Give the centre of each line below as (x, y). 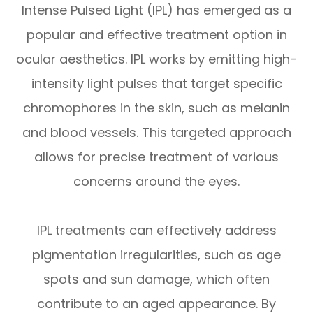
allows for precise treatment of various (156, 157)
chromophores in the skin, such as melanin (156, 108)
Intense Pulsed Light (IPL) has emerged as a (156, 10)
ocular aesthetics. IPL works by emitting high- (156, 59)
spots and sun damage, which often (156, 279)
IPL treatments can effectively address (156, 231)
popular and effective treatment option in (156, 35)
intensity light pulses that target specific (156, 84)
